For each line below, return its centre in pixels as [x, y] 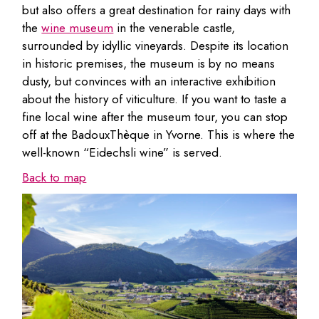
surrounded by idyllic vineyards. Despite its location [156, 45]
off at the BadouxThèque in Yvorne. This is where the [159, 134]
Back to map [54, 177]
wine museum [78, 27]
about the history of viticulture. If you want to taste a [155, 99]
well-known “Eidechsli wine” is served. [122, 152]
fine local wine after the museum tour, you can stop [155, 116]
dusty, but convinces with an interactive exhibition [149, 81]
